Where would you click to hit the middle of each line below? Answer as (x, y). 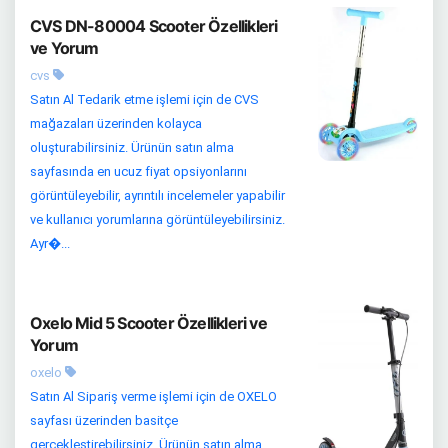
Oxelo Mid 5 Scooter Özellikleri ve (148, 323)
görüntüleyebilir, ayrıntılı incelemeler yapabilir (157, 195)
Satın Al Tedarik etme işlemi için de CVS (144, 99)
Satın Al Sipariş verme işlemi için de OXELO (153, 396)
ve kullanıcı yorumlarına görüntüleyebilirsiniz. (157, 219)
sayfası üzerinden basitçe (104, 420)
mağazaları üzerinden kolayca (116, 123)
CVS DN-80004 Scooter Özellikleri (154, 26)
